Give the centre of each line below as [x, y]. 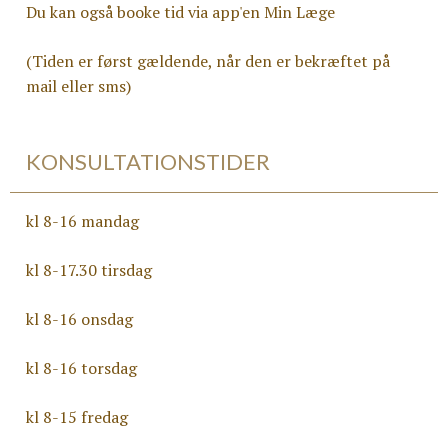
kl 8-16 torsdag [81, 368]
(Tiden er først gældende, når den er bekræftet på [208, 61]
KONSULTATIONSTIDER [148, 161]
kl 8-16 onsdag [79, 319]
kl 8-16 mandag [82, 221]
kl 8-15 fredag [77, 417]
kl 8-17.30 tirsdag [89, 270]
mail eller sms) [78, 86]
